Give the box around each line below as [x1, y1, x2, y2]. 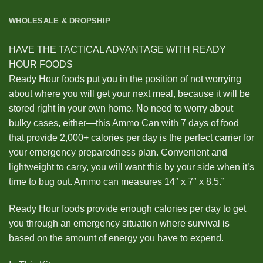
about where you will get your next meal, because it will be [9, 89, 250, 99]
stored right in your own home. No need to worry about [9, 103, 233, 114]
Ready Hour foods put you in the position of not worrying [9, 74, 241, 85]
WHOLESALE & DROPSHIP [9, 16, 111, 26]
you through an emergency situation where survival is [9, 218, 230, 229]
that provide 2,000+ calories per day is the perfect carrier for [9, 133, 254, 143]
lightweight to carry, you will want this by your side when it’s [9, 162, 254, 173]
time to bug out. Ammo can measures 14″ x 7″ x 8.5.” [9, 177, 224, 187]
